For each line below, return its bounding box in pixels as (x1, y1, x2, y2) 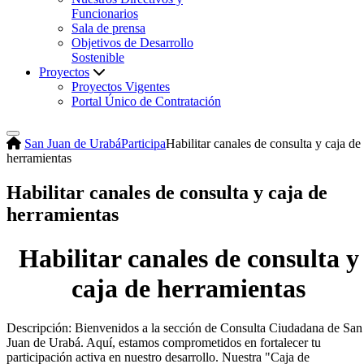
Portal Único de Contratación (71, 94, 221, 109)
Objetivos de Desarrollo (71, 36, 193, 50)
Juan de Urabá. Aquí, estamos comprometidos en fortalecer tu (6, 336, 321, 350)
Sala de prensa (71, 21, 145, 36)
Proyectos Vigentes (71, 80, 170, 94)
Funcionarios (71, 6, 138, 21)
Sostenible (71, 50, 124, 65)
